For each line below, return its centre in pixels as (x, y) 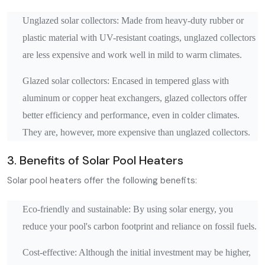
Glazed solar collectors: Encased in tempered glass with (126, 81)
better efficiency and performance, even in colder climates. (131, 115)
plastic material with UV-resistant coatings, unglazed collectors (139, 38)
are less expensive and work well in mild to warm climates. (132, 55)
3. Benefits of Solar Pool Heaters (95, 160)
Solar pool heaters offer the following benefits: (102, 180)
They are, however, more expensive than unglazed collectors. (136, 132)
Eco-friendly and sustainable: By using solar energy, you (128, 209)
